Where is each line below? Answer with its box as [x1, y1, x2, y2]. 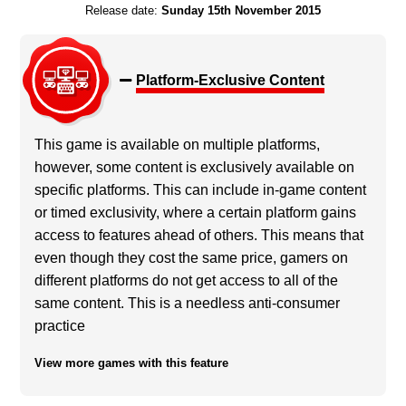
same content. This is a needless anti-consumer [34, 295, 341, 311]
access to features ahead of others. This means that [34, 227, 364, 243]
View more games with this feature [34, 355, 229, 370]
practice [34, 317, 86, 333]
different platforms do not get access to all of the [34, 272, 339, 288]
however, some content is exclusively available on [34, 159, 355, 175]
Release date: [85, 4, 161, 17]
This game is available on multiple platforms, [34, 136, 321, 152]
